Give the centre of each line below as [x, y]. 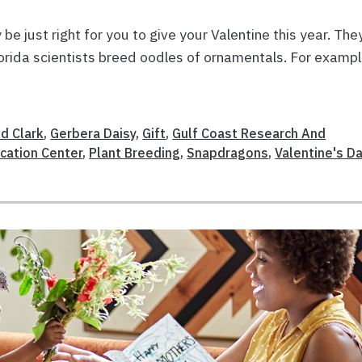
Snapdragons [228, 153]
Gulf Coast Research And [249, 134]
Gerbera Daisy [93, 134]
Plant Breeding [135, 153]
